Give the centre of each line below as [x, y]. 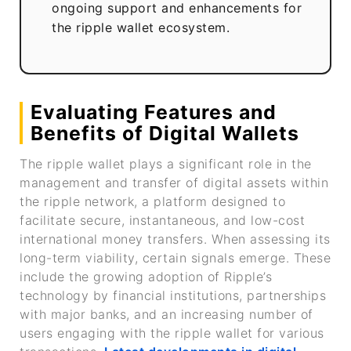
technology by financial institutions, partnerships [173, 296]
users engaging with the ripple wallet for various [172, 333]
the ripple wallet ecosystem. [141, 28]
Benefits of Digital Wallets [165, 133]
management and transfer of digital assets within [174, 183]
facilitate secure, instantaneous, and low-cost [162, 221]
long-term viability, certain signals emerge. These [175, 258]
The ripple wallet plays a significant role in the [166, 164]
